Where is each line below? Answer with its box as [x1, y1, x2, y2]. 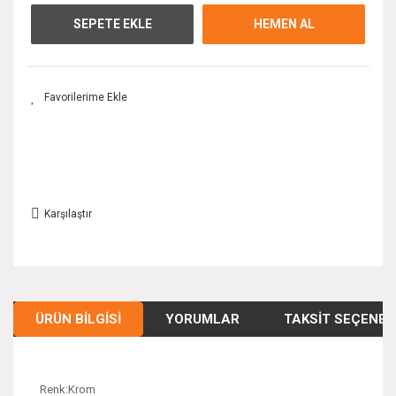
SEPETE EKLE [72, 16, 152, 31]
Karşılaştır [44, 207, 92, 220]
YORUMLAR [165, 310, 240, 327]
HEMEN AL [253, 16, 315, 31]
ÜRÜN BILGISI [35, 310, 121, 327]
